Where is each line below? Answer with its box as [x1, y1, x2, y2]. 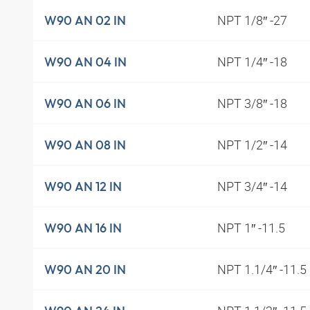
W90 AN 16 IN [44, 219, 122, 236]
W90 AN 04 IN [44, 53, 127, 70]
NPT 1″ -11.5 [217, 219, 288, 237]
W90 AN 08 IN [44, 136, 126, 153]
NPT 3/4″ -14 [217, 178, 290, 195]
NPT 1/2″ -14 [217, 136, 290, 154]
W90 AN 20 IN [44, 261, 126, 277]
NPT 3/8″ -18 [217, 95, 290, 112]
